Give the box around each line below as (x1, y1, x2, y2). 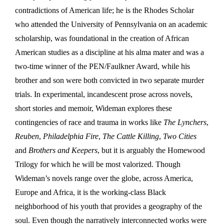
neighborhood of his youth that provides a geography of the (15, 202, 202, 211)
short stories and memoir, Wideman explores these (15, 104, 172, 113)
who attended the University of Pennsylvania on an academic (15, 20, 207, 29)
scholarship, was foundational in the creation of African (15, 34, 189, 43)
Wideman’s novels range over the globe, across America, (15, 174, 193, 183)
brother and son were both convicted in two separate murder (15, 76, 204, 85)
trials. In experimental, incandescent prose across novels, (15, 90, 192, 99)
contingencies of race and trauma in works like (15, 118, 163, 127)
